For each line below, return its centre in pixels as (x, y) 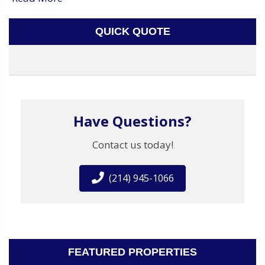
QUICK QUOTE (132, 31)
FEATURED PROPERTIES (132, 252)
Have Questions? (132, 121)
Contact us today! (132, 144)
